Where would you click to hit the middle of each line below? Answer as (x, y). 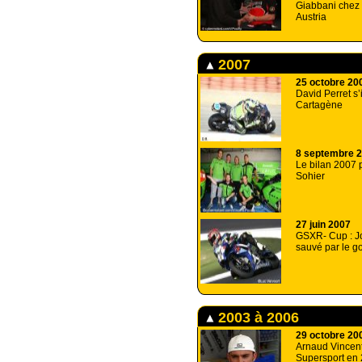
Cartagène (319, 105)
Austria (311, 17)
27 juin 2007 (323, 225)
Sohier (310, 176)
